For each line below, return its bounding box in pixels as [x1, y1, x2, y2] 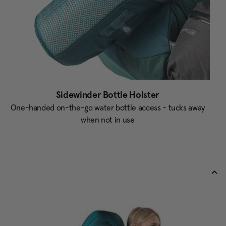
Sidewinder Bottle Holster [55, 89, 159, 101]
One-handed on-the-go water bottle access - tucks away [10, 102, 205, 113]
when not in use [80, 115, 135, 125]
